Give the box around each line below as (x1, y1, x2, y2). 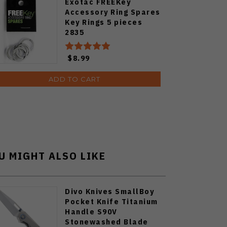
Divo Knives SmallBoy (65, 186, 154, 196)
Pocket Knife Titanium (65, 196, 158, 206)
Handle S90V (65, 206, 118, 216)
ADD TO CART (49, 74, 100, 83)
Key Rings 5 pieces (65, 17, 142, 27)
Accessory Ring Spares (65, 7, 161, 17)
